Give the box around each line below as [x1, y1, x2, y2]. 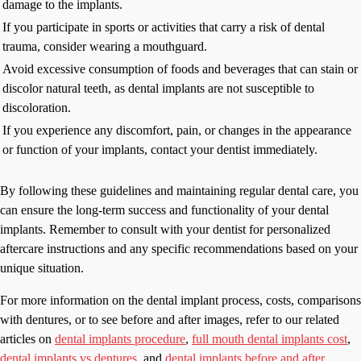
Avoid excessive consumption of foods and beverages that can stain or [2, 62, 358, 77]
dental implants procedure [55, 332, 185, 346]
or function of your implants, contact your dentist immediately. [2, 143, 317, 157]
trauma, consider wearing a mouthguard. [2, 39, 207, 54]
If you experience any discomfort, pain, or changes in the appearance [2, 123, 351, 138]
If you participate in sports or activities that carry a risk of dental [2, 20, 325, 35]
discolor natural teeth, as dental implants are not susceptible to [2, 81, 314, 96]
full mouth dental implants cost [192, 332, 347, 346]
